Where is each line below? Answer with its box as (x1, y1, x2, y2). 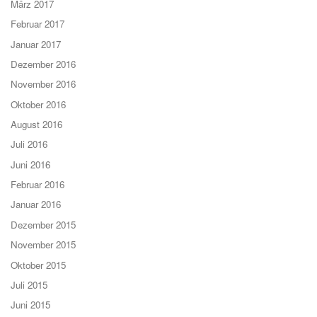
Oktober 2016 (11, 97, 66, 111)
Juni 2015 (11, 298, 50, 312)
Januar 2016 (11, 197, 61, 212)
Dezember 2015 (11, 217, 76, 231)
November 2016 (11, 77, 76, 91)
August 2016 (11, 117, 62, 132)
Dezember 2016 (11, 57, 76, 71)
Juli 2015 (11, 277, 47, 292)
